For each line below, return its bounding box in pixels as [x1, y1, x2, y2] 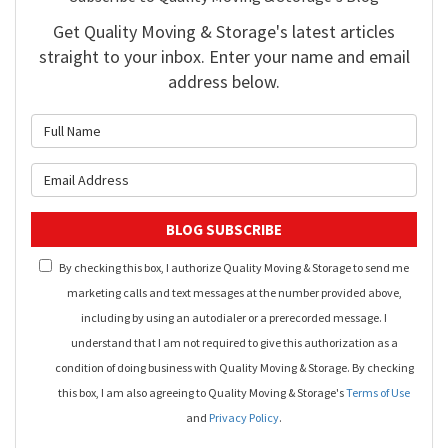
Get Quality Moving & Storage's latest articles [53, 20, 395, 44]
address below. [168, 70, 280, 94]
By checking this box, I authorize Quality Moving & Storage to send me [59, 260, 409, 276]
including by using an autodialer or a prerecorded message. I [81, 310, 387, 326]
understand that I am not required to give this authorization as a [70, 335, 398, 351]
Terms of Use [346, 385, 410, 401]
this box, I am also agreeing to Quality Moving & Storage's [58, 385, 346, 401]
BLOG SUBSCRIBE [166, 220, 282, 240]
